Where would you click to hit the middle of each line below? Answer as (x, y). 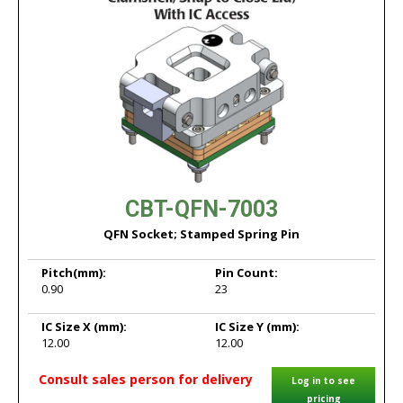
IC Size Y (241, 327)
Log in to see (323, 381)
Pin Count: (246, 273)
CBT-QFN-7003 (201, 209)
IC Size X (67, 327)
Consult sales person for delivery (145, 379)
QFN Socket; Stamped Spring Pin (201, 234)
